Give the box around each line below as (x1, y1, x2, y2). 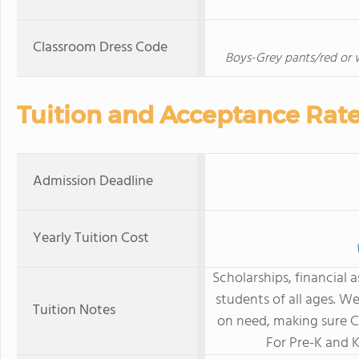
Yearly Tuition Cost (33, 227, 149, 250)
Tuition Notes (33, 299, 115, 322)
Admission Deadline (33, 170, 153, 193)
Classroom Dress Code (33, 36, 167, 59)
